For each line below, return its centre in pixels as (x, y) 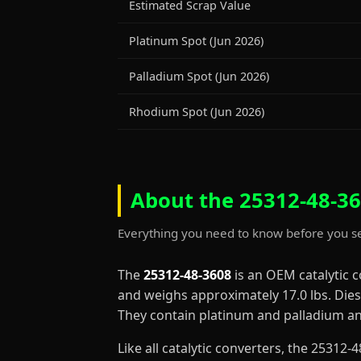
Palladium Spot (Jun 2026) (199, 76)
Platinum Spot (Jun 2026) (196, 41)
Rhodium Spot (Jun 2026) (197, 112)
